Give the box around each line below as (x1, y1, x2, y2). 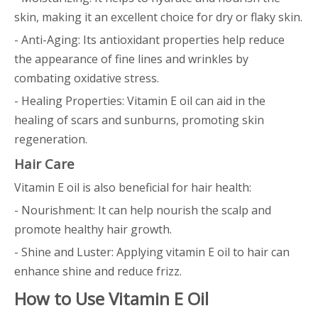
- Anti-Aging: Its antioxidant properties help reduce (14, 32, 285, 48)
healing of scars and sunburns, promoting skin (14, 112, 264, 128)
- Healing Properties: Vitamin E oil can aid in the (14, 93, 265, 109)
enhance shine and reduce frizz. (14, 263, 182, 279)
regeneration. (14, 131, 87, 147)
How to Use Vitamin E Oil (14, 287, 209, 310)
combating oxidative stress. (14, 70, 159, 86)
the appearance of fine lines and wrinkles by (14, 51, 248, 67)
